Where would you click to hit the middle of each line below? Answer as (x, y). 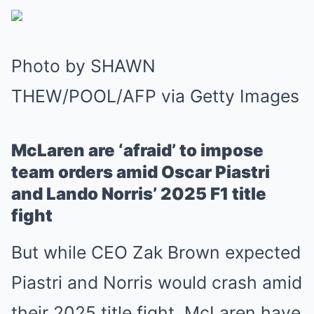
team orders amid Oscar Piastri (141, 172)
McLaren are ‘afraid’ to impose (137, 150)
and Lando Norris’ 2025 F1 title (139, 194)
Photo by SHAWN (83, 66)
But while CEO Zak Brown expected (156, 252)
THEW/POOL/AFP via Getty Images (155, 96)
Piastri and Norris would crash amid (157, 282)
